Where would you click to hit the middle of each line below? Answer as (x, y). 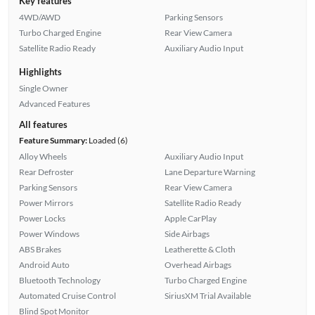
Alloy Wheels (43, 157)
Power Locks (42, 219)
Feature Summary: (53, 141)
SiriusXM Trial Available (208, 296)
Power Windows (49, 234)
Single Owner (43, 89)
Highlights (40, 72)
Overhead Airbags (198, 265)
